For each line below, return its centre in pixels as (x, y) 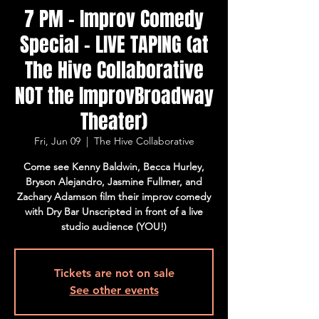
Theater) (114, 122)
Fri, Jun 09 (57, 141)
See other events (114, 291)
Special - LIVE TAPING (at (114, 45)
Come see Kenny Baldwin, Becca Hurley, (114, 167)
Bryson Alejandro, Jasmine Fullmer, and (114, 182)
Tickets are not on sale (114, 273)
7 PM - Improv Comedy (114, 19)
